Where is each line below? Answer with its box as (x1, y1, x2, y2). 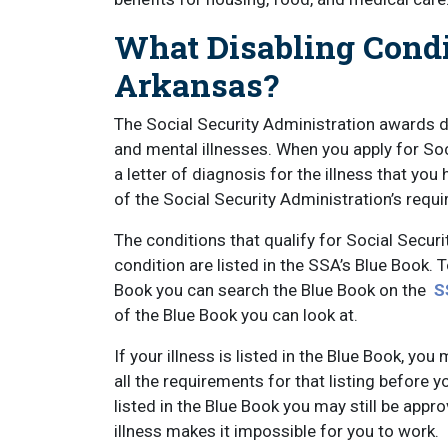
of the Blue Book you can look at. (114, 305, 362, 325)
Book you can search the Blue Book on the (114, 280, 426, 300)
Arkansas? (114, 63, 279, 106)
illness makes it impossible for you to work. (114, 421, 443, 441)
